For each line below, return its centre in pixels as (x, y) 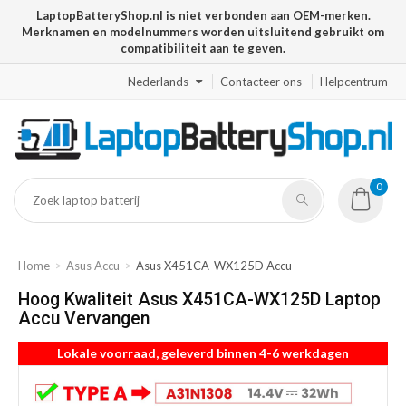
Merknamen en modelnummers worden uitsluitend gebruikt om (203, 32)
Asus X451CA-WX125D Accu (214, 266)
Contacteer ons (261, 82)
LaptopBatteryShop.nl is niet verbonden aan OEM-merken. (203, 15)
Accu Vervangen (84, 319)
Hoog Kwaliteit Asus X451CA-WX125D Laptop (199, 300)
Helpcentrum (354, 82)
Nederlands (158, 82)
